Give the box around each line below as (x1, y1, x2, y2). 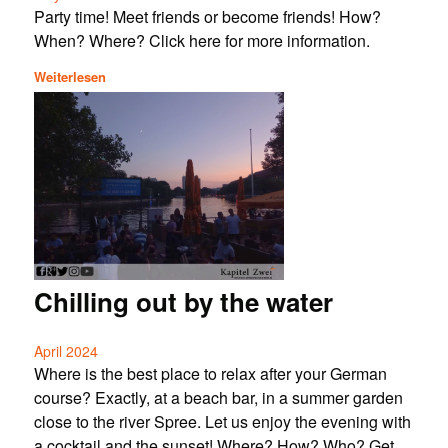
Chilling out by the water (33, 283, 333, 321)
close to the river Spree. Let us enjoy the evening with (33, 410, 411, 434)
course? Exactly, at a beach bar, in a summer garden (33, 386, 403, 410)
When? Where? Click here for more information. (33, 28, 370, 52)
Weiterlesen (33, 67, 106, 87)
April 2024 (33, 341, 98, 362)
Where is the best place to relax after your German (33, 362, 387, 386)
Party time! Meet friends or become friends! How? (33, 4, 381, 28)
